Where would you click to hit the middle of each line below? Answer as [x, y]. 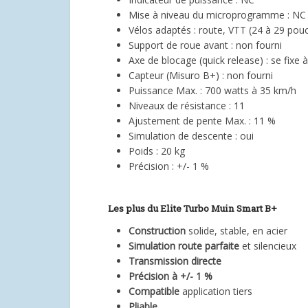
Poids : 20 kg [157, 151]
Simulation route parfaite [185, 246]
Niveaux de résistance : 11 [187, 106]
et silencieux [269, 246]
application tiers [217, 291]
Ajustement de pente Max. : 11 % [202, 121]
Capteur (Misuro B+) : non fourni [201, 76]
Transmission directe [175, 261]
